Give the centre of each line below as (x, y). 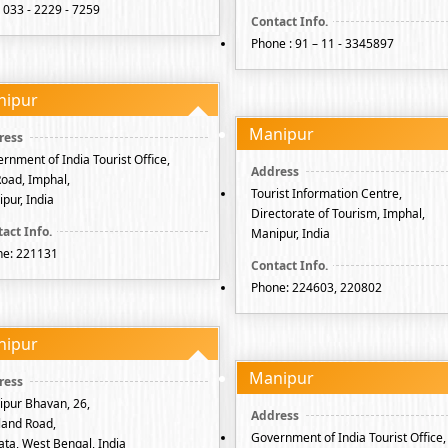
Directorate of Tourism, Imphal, (338, 213)
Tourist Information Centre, (326, 193)
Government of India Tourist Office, (348, 437)
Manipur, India (290, 233)
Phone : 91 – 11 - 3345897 (322, 43)
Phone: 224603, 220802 (316, 287)
